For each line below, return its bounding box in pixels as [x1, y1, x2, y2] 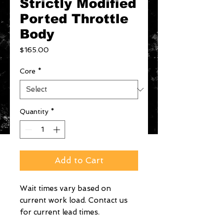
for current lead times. [20, 208, 100, 217]
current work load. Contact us [20, 196, 128, 205]
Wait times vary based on [20, 184, 111, 193]
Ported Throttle [20, 11, 128, 26]
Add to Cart [54, 155, 104, 165]
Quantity [20, 108, 48, 115]
